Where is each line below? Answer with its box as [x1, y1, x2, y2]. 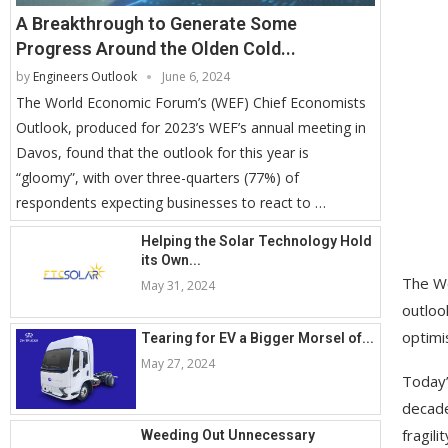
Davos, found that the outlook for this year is [16, 143, 309, 163]
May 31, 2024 [141, 277, 215, 295]
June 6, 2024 [162, 68, 230, 86]
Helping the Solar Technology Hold [141, 233, 372, 250]
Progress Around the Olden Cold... [16, 38, 296, 60]
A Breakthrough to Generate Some [16, 13, 297, 35]
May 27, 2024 [141, 355, 215, 373]
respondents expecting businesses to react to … [16, 193, 326, 213]
